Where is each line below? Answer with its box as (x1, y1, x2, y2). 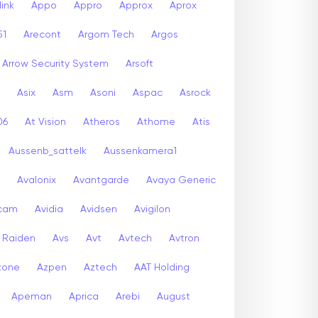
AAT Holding (134, 262, 190, 273)
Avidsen (80, 204, 117, 214)
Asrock (180, 87, 211, 98)
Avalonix (17, 175, 56, 185)
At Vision (25, 116, 66, 127)
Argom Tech (78, 29, 134, 40)
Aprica (69, 291, 99, 302)
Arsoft (126, 58, 153, 69)
